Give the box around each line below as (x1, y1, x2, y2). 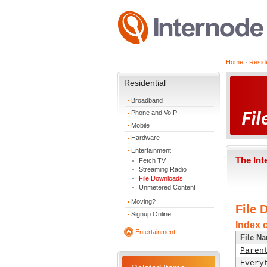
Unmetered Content (139, 184, 195, 191)
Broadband (131, 97, 163, 104)
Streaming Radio (139, 166, 187, 173)
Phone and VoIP (131, 109, 177, 116)
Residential (124, 78, 166, 88)
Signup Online (131, 210, 171, 218)
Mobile (131, 122, 150, 129)
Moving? (131, 198, 156, 205)
